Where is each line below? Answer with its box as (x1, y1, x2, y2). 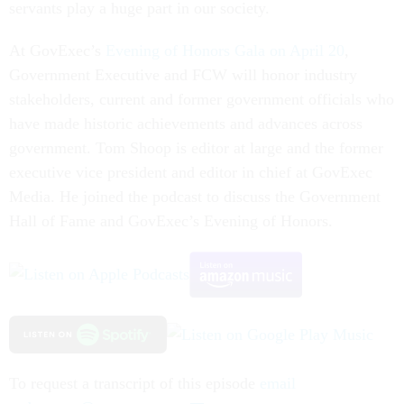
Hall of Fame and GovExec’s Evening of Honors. (9, 211, 333, 230)
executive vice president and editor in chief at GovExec (9, 162, 372, 181)
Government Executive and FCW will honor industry (9, 65, 357, 84)
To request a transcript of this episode (9, 374, 260, 393)
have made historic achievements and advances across (9, 114, 363, 133)
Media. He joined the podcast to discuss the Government (9, 187, 381, 206)
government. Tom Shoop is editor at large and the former (9, 138, 383, 157)
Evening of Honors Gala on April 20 (106, 41, 344, 60)
